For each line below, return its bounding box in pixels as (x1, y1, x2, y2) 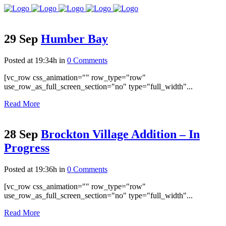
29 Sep (4, 32, 38, 45)
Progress (4, 141, 49, 154)
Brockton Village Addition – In (41, 127, 200, 141)
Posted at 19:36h (4, 164, 57, 174)
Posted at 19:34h (4, 55, 57, 65)
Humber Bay (41, 32, 108, 45)
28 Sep (4, 127, 38, 141)
